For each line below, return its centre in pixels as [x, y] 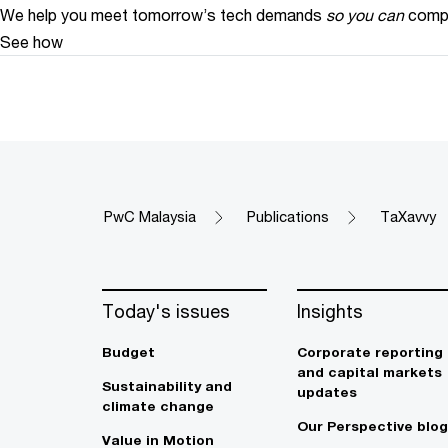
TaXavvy [408, 217]
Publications [288, 217]
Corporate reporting [370, 352]
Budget [128, 352]
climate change [158, 406]
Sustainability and [167, 386]
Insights [330, 311]
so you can [365, 15]
